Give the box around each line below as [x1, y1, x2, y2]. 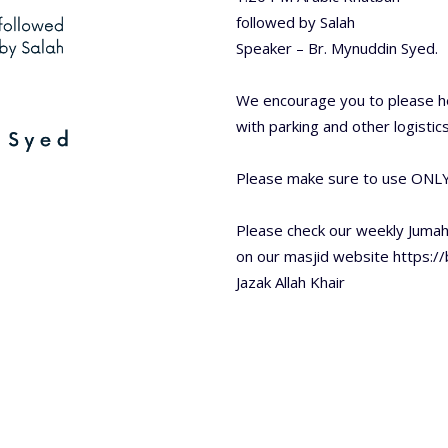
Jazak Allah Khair [236, 272, 345, 292]
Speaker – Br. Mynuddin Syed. [236, 38, 442, 58]
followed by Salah [236, 12, 355, 32]
